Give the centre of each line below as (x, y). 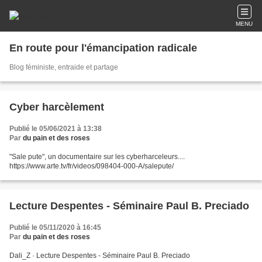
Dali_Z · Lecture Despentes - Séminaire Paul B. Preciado (100, 256)
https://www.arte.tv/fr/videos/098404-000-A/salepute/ (92, 166)
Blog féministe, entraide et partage (64, 67)
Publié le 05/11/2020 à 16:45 (55, 227)
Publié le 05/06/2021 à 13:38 (56, 129)
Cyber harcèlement (57, 107)
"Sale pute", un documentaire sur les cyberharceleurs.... (97, 157)
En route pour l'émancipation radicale (103, 48)
